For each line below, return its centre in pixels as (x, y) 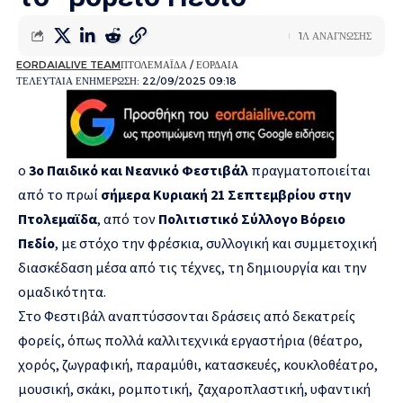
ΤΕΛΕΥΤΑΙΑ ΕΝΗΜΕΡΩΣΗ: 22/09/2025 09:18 (127, 81)
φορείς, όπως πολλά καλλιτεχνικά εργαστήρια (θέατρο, (190, 340)
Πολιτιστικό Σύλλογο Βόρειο (252, 218)
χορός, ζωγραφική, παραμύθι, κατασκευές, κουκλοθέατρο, (198, 364)
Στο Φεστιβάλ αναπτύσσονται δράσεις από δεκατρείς (187, 315)
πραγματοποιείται (311, 170)
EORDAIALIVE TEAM (69, 64)
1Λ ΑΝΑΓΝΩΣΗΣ (335, 36)
